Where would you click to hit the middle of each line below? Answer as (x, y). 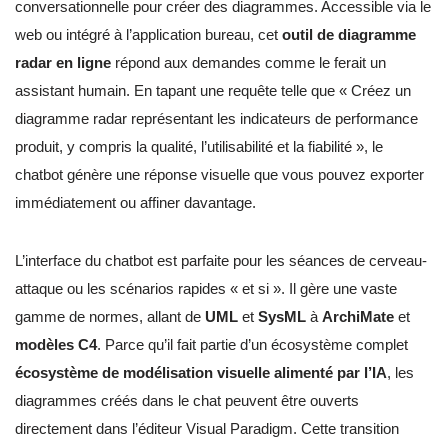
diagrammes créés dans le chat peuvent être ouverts (187, 401)
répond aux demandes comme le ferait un (248, 63)
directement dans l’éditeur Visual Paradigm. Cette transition (207, 429)
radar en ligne (63, 63)
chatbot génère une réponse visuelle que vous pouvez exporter (219, 175)
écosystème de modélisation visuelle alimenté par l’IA (201, 373)
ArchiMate (358, 317)
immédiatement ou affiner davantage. (135, 203)
